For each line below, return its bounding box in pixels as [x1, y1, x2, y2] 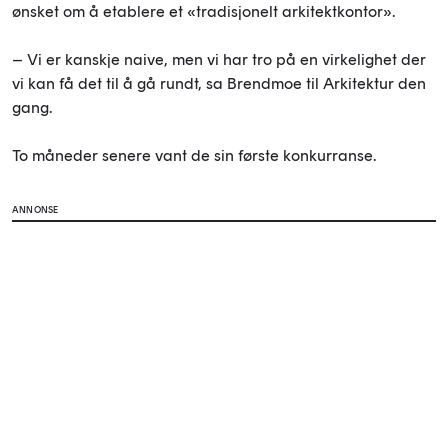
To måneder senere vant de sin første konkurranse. [12, 146, 376, 166]
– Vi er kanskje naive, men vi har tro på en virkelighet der [12, 50, 426, 70]
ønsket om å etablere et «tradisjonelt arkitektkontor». [12, 2, 399, 22]
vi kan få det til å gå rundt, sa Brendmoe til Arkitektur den [12, 74, 426, 94]
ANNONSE [12, 204, 59, 216]
